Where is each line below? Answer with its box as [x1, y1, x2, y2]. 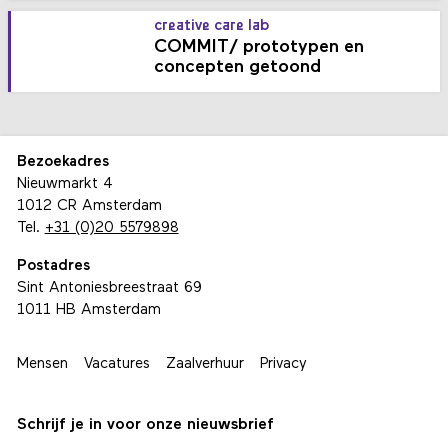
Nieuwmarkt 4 [16, 177, 113, 193]
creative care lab [154, 18, 271, 34]
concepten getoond [154, 57, 322, 77]
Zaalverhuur [165, 356, 244, 372]
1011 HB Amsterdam [16, 302, 161, 318]
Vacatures [83, 356, 150, 372]
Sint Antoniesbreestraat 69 [16, 280, 202, 296]
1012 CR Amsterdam [16, 199, 162, 215]
